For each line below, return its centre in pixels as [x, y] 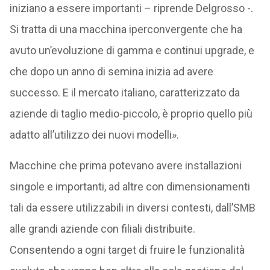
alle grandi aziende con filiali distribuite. [102, 229]
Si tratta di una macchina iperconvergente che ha [126, 29]
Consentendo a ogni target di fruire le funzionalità [127, 250]
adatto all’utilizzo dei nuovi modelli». [94, 135]
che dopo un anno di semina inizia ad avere [111, 71]
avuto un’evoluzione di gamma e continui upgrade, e [132, 50]
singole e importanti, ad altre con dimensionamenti [130, 187]
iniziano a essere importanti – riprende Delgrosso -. [131, 8]
